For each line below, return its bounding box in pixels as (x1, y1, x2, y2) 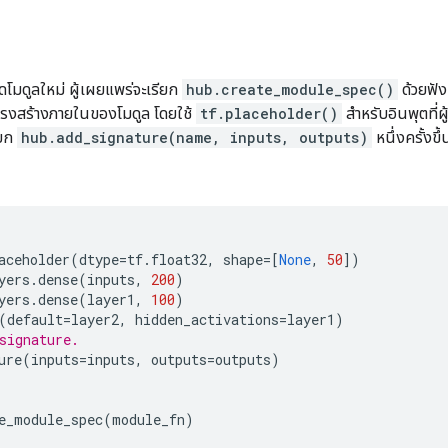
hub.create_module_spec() (186, 80, 394, 99)
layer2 (71, 310, 119, 329)
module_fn (112, 410, 185, 429)
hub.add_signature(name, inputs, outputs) (21, 128, 368, 147)
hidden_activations (135, 310, 279, 329)
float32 (151, 250, 207, 269)
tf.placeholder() (200, 104, 338, 123)
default (7, 310, 63, 329)
